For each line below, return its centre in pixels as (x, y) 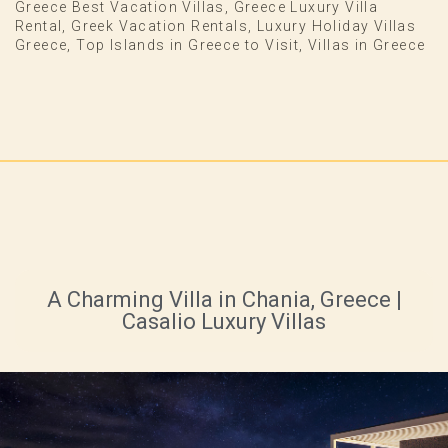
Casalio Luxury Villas (224, 322)
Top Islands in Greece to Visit (188, 45)
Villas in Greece (367, 45)
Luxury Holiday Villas (336, 26)
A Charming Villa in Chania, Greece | (224, 300)
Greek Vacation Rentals (160, 26)
